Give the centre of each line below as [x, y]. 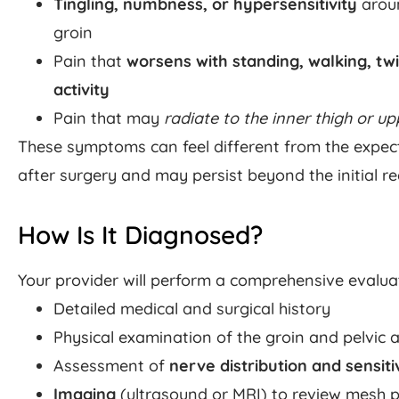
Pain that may [109, 118]
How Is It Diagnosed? [140, 235]
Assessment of [111, 366]
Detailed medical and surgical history [192, 309]
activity [81, 90]
